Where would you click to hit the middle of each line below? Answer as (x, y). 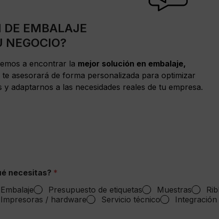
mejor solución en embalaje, (131, 64)
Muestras (174, 190)
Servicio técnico (131, 200)
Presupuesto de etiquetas (95, 190)
